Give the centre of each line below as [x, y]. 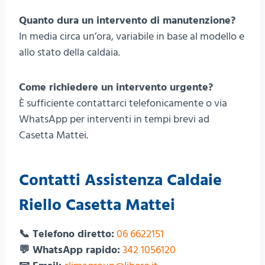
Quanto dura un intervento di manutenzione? [127, 21]
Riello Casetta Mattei [97, 206]
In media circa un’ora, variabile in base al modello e [132, 37]
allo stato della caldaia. [70, 53]
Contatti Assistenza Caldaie [120, 181]
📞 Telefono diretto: [67, 234]
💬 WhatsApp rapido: [70, 250]
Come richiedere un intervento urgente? [116, 88]
